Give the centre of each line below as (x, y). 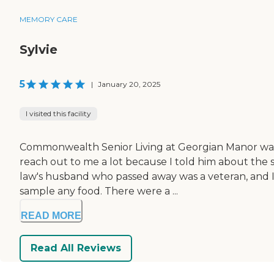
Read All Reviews (76, 248)
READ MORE (51, 215)
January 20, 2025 (129, 84)
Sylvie (39, 49)
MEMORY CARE (49, 19)
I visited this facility (58, 113)
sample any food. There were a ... (99, 191)
